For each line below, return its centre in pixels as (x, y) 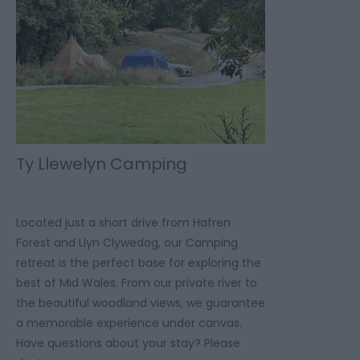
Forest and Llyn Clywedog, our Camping (127, 243)
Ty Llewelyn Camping (102, 164)
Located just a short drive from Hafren (123, 223)
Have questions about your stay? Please (128, 344)
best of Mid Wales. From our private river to (137, 283)
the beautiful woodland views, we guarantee (141, 303)
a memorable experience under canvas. (129, 323)
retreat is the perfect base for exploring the (139, 263)
